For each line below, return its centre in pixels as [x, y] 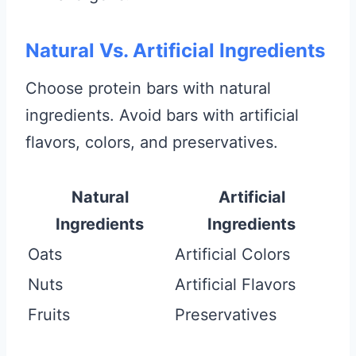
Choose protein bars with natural [148, 88]
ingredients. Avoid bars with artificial [162, 115]
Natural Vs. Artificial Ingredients [175, 50]
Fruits [49, 315]
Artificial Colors [232, 254]
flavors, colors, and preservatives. [152, 142]
